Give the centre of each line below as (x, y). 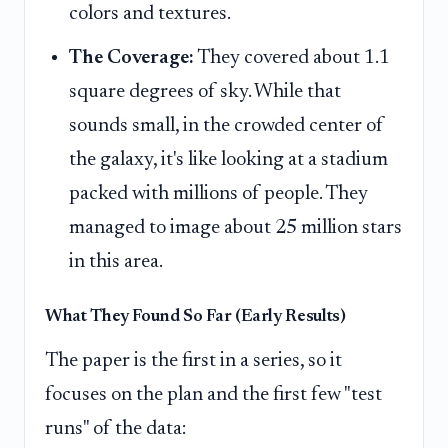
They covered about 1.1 (292, 58)
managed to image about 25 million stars (235, 228)
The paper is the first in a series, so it (193, 361)
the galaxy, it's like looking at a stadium (228, 160)
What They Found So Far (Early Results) (195, 317)
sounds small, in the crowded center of (226, 126)
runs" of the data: (115, 429)
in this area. (116, 262)
